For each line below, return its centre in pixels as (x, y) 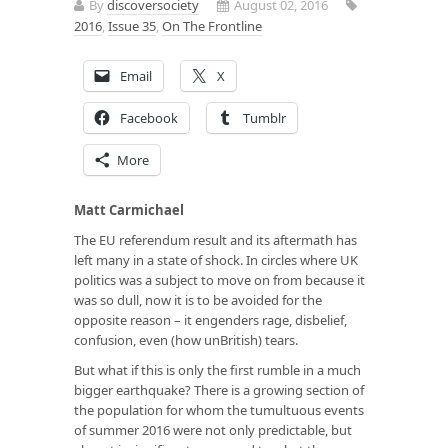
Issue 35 (132, 25)
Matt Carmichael (129, 209)
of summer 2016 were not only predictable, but (213, 429)
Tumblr (264, 117)
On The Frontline (212, 25)
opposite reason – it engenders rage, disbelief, (210, 319)
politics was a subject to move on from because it (219, 279)
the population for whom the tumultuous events (219, 409)
